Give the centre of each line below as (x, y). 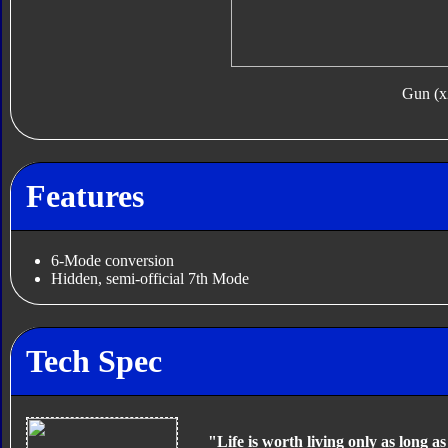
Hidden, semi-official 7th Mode (149, 279)
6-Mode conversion (112, 261)
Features (84, 195)
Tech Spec (93, 360)
